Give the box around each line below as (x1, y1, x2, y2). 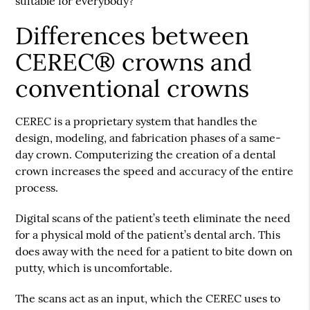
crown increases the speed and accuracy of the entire (15, 164, 294, 179)
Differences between (15, 20, 250, 52)
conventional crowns (15, 73, 250, 104)
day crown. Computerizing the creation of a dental (15, 147, 276, 162)
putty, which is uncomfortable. (15, 261, 176, 275)
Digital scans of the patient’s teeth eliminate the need (15, 211, 291, 226)
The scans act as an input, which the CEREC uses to (15, 291, 281, 306)
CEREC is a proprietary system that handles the (15, 114, 258, 129)
